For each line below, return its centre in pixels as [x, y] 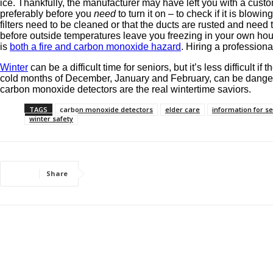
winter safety [51, 118]
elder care [183, 109]
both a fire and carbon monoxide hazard [95, 46]
